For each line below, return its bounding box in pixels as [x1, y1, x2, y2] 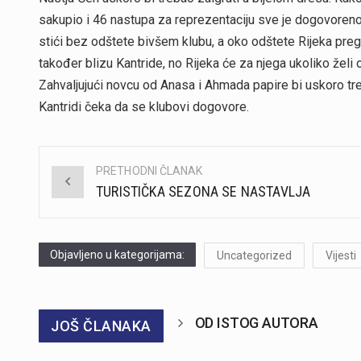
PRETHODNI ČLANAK [96, 164, 203, 177]
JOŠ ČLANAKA [51, 317, 151, 334]
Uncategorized [217, 248, 292, 262]
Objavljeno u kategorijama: [50, 247, 185, 261]
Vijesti [326, 248, 356, 262]
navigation [39, 195, 145, 222]
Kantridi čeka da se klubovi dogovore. [39, 99, 249, 115]
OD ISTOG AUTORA [194, 313, 318, 331]
